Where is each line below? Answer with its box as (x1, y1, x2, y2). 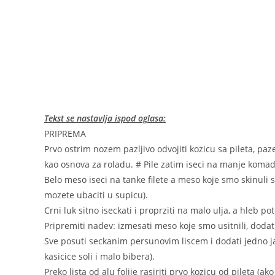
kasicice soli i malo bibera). (44, 250, 155, 262)
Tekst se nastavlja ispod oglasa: (44, 112, 166, 124)
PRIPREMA (44, 127, 86, 139)
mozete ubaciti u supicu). (44, 188, 148, 201)
